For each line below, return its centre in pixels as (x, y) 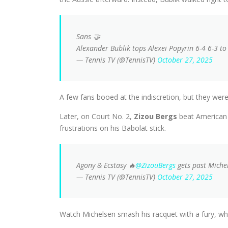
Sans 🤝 (88, 36)
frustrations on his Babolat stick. (113, 128)
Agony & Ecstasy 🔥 (106, 165)
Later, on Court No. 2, (96, 116)
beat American (202, 116)
